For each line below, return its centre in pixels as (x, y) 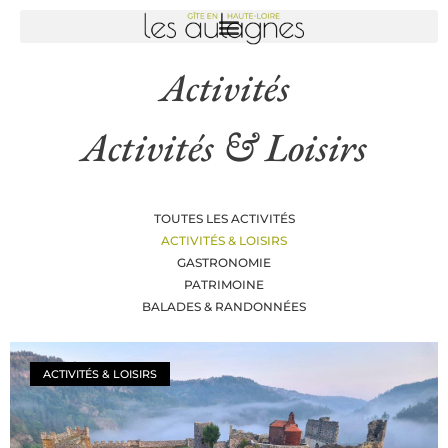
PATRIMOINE (224, 284)
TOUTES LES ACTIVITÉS (224, 218)
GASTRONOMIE (224, 262)
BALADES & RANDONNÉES (224, 306)
